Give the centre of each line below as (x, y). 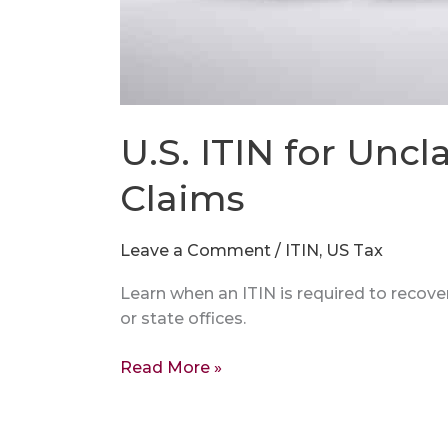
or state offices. (183, 318)
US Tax (354, 250)
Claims (182, 197)
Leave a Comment (195, 250)
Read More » (171, 367)
